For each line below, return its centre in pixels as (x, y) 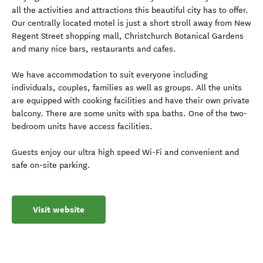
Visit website (59, 210)
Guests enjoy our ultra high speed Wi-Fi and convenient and (125, 152)
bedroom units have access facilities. (82, 127)
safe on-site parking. (51, 165)
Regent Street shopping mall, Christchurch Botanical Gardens (128, 36)
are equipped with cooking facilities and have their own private (131, 101)
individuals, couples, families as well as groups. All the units (127, 88)
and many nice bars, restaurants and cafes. (94, 49)
